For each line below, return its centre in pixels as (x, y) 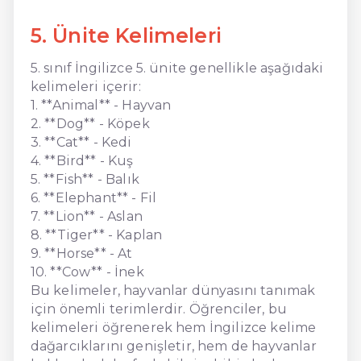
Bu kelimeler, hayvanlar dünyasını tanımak (173, 290)
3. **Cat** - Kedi (81, 142)
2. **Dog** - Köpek (90, 123)
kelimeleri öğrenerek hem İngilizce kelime (173, 327)
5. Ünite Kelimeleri (126, 35)
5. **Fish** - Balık (85, 179)
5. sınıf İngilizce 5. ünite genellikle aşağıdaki (177, 68)
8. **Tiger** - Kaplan (96, 234)
